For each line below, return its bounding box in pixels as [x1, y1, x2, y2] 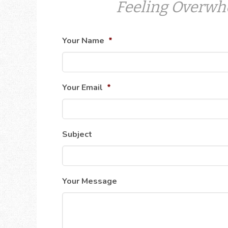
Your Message [62, 175, 117, 187]
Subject [62, 128, 92, 140]
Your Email [62, 81, 103, 93]
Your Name [62, 35, 104, 46]
